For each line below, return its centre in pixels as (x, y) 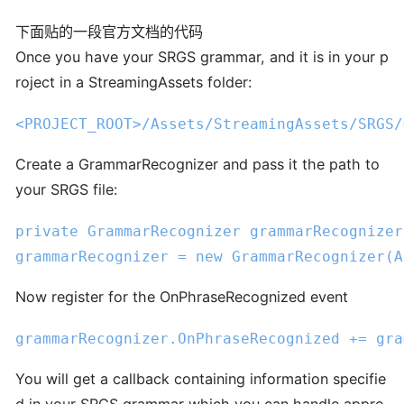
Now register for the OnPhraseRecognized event (182, 296)
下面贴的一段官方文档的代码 (109, 32)
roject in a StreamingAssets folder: (133, 83)
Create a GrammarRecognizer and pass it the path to (197, 164)
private (47, 231)
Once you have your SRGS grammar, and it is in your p (202, 57)
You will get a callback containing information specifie (201, 378)
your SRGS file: (66, 189)
